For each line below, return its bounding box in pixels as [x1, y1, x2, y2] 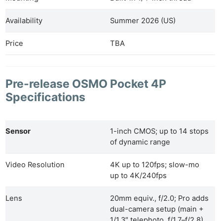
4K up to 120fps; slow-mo [110, 160, 200, 170]
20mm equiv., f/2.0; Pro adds [110, 194, 209, 203]
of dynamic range [110, 138, 171, 147]
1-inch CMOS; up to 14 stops [110, 127, 209, 136]
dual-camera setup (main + [110, 205, 204, 214]
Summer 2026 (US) [110, 16, 176, 25]
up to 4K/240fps [110, 171, 167, 181]
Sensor [5, 127, 31, 136]
